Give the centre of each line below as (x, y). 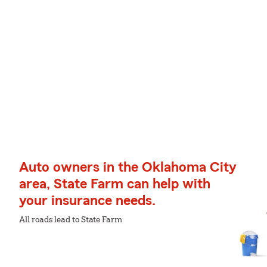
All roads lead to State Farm (71, 220)
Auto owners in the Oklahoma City (128, 167)
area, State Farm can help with (115, 184)
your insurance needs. (87, 201)
